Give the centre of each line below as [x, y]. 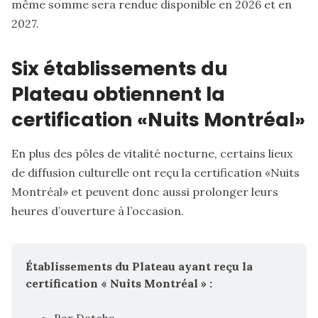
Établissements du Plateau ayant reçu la [139, 266]
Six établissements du [120, 68]
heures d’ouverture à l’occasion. [98, 210]
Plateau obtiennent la [118, 94]
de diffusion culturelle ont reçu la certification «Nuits [155, 172]
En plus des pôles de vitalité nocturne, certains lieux [152, 153]
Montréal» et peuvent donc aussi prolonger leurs [145, 191]
